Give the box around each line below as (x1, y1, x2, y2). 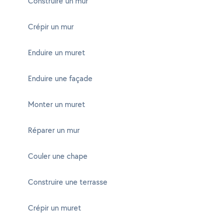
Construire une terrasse (28, 177, 108, 187)
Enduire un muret (28, 47, 85, 58)
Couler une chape (28, 151, 88, 161)
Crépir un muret (28, 203, 81, 213)
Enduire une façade (28, 73, 93, 84)
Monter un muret (28, 99, 85, 110)
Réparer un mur (28, 125, 80, 135)
